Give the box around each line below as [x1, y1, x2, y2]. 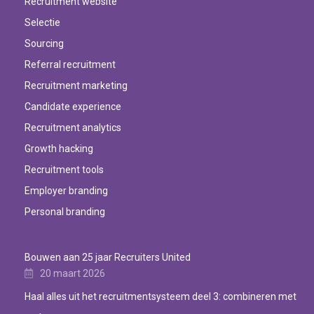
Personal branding [25, 205, 105, 217]
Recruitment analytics [25, 121, 123, 133]
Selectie [25, 16, 60, 28]
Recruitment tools [25, 163, 104, 175]
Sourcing [25, 37, 64, 49]
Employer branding [25, 184, 108, 196]
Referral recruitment [25, 58, 116, 70]
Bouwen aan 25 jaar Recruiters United [25, 251, 191, 263]
